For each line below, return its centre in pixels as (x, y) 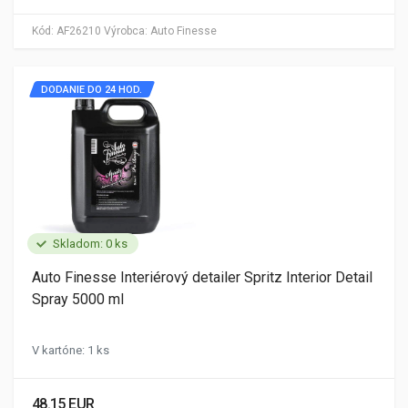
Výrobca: (126, 31)
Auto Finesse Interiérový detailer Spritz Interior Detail (202, 277)
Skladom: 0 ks (90, 244)
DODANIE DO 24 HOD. (92, 90)
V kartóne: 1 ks (71, 350)
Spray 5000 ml (78, 299)
